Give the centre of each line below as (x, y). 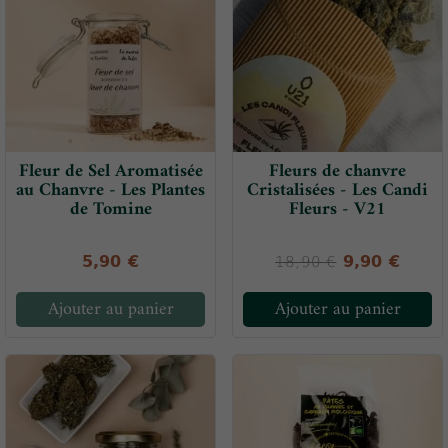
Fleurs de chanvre (337, 172)
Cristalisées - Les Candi (337, 191)
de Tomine (110, 210)
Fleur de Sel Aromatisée (110, 172)
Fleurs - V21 (337, 210)
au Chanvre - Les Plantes (110, 191)
